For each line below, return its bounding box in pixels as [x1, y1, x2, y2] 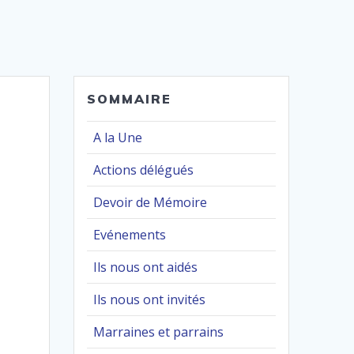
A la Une [93, 129, 143, 147]
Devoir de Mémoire [93, 194, 208, 212]
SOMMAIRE [87, 91, 172, 107]
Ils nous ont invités [93, 291, 206, 309]
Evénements [93, 226, 167, 244]
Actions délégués [93, 161, 194, 179]
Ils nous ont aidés [93, 258, 198, 277]
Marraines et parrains [93, 323, 224, 341]
